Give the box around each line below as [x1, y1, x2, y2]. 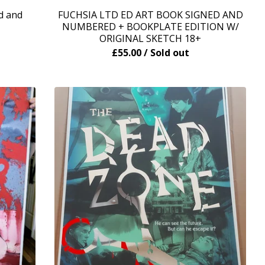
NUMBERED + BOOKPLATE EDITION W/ [62, 20, 239, 33]
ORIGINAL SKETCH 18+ [99, 32, 201, 45]
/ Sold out [143, 46, 189, 59]
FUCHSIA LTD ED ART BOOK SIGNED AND [57, 8, 243, 21]
